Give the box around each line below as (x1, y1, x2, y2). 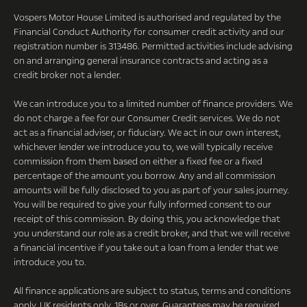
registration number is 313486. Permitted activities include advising (14, 40, 293, 53)
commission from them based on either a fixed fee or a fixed (14, 155, 262, 168)
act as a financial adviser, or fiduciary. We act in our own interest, (14, 126, 281, 139)
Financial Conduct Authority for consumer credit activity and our (14, 25, 284, 38)
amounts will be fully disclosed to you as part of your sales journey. (14, 184, 289, 197)
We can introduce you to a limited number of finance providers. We (14, 97, 293, 110)
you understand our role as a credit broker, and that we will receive (14, 227, 290, 240)
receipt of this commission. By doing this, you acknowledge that (14, 212, 280, 225)
